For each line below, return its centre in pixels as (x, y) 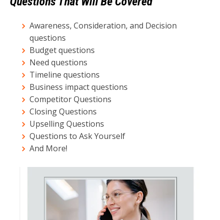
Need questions (58, 62)
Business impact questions (79, 87)
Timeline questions (65, 74)
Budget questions (62, 50)
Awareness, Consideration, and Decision (103, 25)
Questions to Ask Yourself (77, 136)
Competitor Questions (70, 99)
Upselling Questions (67, 124)
